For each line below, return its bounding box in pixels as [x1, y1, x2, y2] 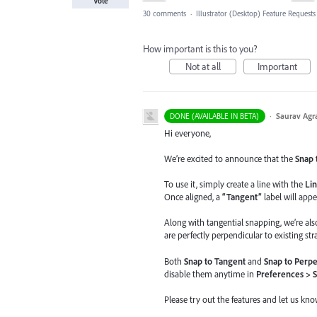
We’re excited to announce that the [164, 153, 295, 165]
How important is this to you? [143, 42, 258, 55]
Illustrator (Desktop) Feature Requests [196, 8, 316, 18]
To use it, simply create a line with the [164, 178, 305, 190]
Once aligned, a [164, 191, 222, 203]
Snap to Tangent [184, 255, 246, 267]
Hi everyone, [164, 127, 211, 139]
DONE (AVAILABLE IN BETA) [170, 110, 260, 121]
